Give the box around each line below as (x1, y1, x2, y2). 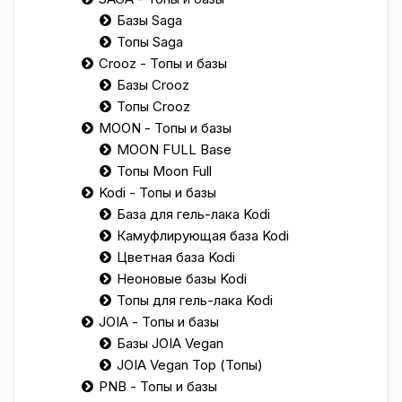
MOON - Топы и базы (99, 119, 232, 136)
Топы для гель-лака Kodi (117, 292, 273, 309)
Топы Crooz (117, 98, 190, 115)
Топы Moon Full (117, 162, 212, 179)
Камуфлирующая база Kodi (117, 227, 289, 244)
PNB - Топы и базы (99, 378, 217, 395)
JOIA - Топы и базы (99, 313, 219, 330)
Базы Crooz (117, 76, 189, 93)
